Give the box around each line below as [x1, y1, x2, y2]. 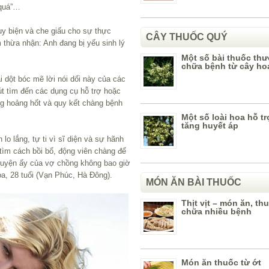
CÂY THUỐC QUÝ [146, 32, 228, 42]
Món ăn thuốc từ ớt [181, 258, 261, 267]
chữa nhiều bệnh [181, 207, 252, 216]
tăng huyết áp [181, 121, 238, 130]
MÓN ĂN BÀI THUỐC [146, 177, 241, 187]
